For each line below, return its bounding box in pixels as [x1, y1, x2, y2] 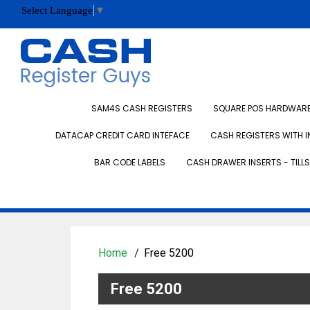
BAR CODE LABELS [93, 156, 165, 168]
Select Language [21, 5, 93, 17]
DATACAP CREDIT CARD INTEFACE [55, 129, 190, 141]
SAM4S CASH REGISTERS [91, 102, 192, 114]
